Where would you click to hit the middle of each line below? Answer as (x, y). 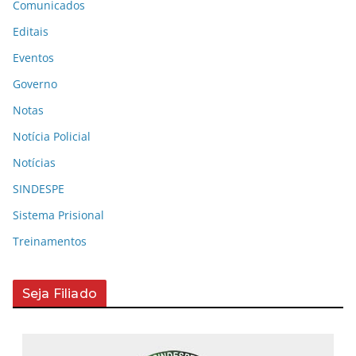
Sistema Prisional (58, 215)
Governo (35, 83)
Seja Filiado (60, 293)
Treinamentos (50, 241)
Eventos (33, 57)
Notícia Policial (52, 136)
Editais (31, 31)
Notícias (34, 162)
